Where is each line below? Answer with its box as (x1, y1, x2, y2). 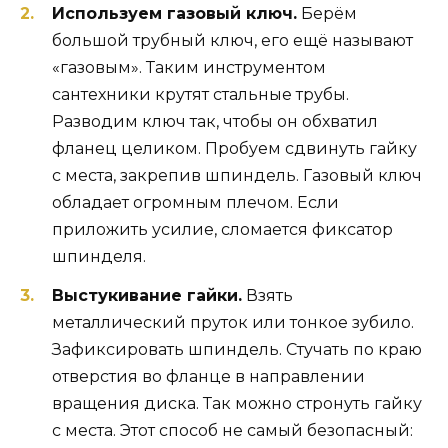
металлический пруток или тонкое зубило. (52, 312, 414, 332)
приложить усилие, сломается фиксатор (52, 220, 393, 240)
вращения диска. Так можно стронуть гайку (52, 393, 422, 413)
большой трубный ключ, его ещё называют (52, 31, 413, 51)
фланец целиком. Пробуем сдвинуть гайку (52, 139, 417, 159)
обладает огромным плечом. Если (52, 193, 339, 213)
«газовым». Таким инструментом (52, 58, 326, 78)
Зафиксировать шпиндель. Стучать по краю (52, 339, 422, 359)
